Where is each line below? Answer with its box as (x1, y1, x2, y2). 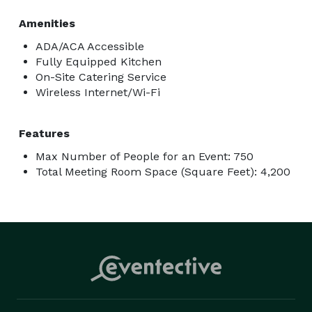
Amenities (19, 16, 75, 30)
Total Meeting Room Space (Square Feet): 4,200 (36, 164, 290, 178)
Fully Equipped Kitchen (36, 54, 162, 68)
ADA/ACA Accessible (36, 39, 144, 53)
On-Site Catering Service (36, 70, 166, 84)
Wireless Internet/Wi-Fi (36, 85, 160, 99)
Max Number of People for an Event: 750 (36, 149, 253, 163)
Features (19, 126, 70, 140)
